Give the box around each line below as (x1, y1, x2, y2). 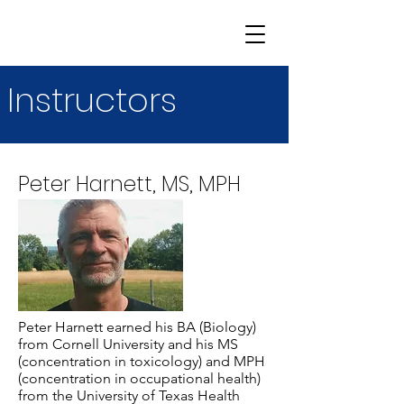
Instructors (7, 77, 177, 124)
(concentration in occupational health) (18, 370, 261, 387)
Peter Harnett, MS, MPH (18, 170, 241, 198)
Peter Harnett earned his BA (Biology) (18, 318, 256, 335)
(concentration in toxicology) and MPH (18, 353, 265, 370)
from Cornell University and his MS (18, 335, 238, 353)
